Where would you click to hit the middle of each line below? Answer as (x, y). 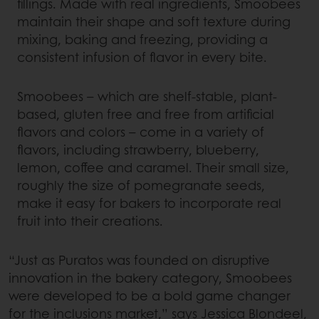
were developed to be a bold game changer (150, 296)
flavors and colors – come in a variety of (141, 132)
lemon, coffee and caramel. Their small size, (153, 168)
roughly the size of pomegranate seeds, (141, 185)
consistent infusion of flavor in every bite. (142, 57)
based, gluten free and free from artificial (146, 114)
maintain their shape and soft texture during (154, 22)
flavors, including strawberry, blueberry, (138, 150)
